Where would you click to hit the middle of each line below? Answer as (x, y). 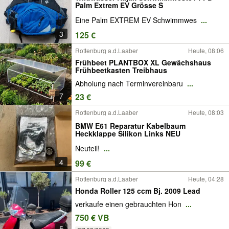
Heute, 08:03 (206, 112)
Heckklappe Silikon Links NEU (128, 133)
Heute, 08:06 (206, 50)
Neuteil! (88, 148)
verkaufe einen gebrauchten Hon (129, 204)
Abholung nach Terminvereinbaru (130, 84)
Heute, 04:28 (206, 179)
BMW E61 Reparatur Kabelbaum (130, 125)
